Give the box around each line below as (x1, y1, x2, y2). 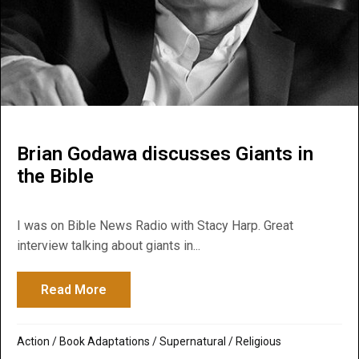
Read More (41, 282, 107, 298)
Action (17, 335, 50, 349)
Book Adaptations (59, 335, 150, 349)
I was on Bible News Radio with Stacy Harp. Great (17, 218, 293, 234)
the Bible (17, 165, 94, 188)
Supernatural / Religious (159, 335, 281, 349)
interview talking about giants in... (17, 238, 200, 254)
